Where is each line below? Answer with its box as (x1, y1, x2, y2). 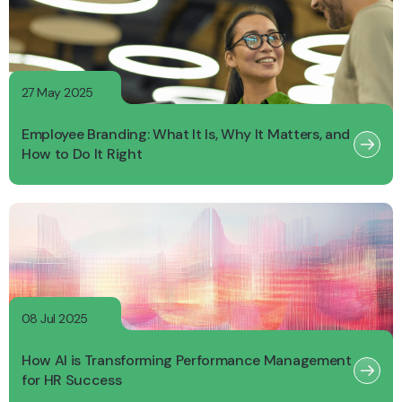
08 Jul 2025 (22, 310, 88, 328)
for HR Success (22, 371, 122, 390)
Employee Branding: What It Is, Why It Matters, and (22, 125, 350, 144)
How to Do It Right (22, 144, 143, 164)
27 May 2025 (22, 84, 93, 101)
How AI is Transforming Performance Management (22, 351, 352, 371)
